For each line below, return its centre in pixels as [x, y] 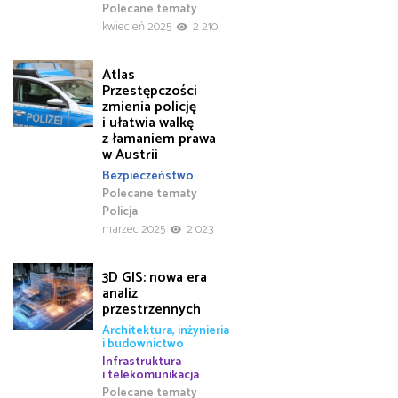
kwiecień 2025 [137, 27]
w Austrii [130, 155]
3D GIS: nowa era [155, 277]
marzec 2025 [134, 230]
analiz [120, 293]
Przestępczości [150, 91]
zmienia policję [149, 107]
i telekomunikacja [151, 375]
